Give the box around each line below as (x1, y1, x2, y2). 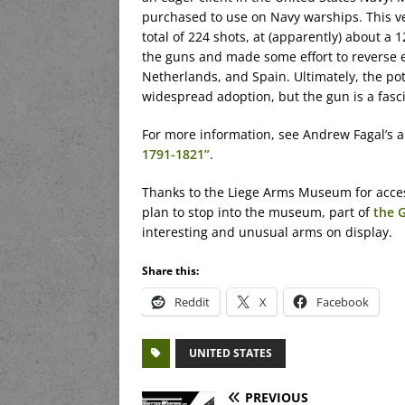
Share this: (142, 263, 199, 279)
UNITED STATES (189, 345, 272, 362)
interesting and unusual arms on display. (142, 223, 392, 241)
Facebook (316, 294, 369, 311)
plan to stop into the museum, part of (142, 203, 373, 221)
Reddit (174, 294, 210, 311)
